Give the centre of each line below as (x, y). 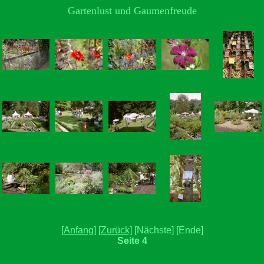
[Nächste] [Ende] (167, 230)
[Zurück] (115, 230)
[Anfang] (78, 230)
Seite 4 (132, 241)
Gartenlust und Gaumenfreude (132, 11)
